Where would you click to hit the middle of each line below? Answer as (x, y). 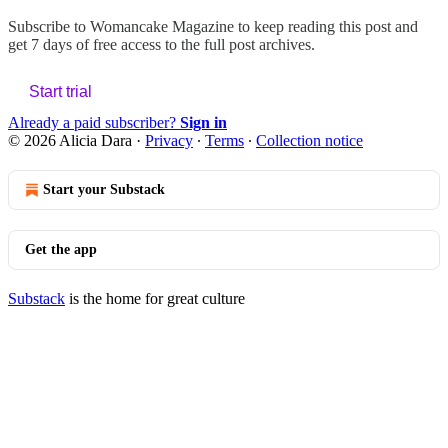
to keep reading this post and (326, 26)
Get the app (61, 249)
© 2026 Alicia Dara (72, 140)
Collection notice (309, 140)
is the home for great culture (155, 298)
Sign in (203, 122)
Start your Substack (104, 189)
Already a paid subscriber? (94, 122)
